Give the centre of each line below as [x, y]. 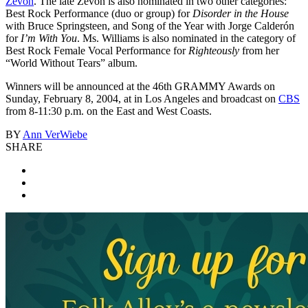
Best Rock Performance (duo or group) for [99, 14]
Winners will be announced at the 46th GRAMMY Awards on [140, 87]
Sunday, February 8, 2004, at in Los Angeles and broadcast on [142, 99]
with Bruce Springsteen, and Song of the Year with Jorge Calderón [150, 26]
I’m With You [49, 38]
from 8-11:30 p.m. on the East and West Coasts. [109, 111]
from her [259, 51]
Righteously [214, 51]
